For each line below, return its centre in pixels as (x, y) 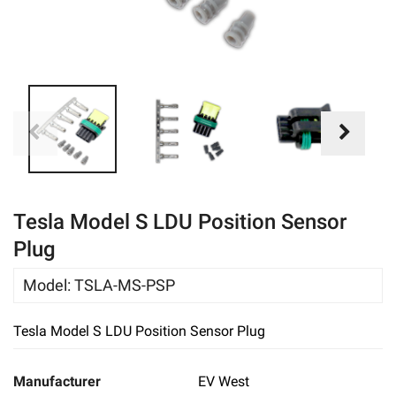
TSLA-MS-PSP (125, 285)
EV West (224, 381)
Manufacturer (57, 381)
